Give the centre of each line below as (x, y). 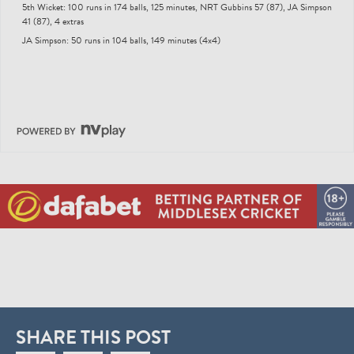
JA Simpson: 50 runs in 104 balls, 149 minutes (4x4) (121, 40)
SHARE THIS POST (93, 337)
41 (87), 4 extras (53, 21)
